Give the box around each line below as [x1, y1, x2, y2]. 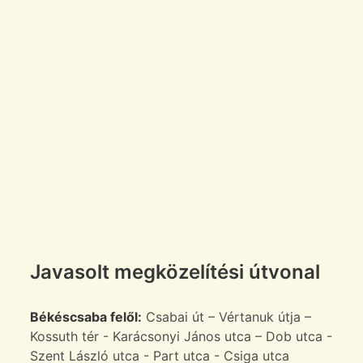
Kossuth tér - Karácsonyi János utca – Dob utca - [30, 327, 332, 344]
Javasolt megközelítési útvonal [30, 259, 320, 284]
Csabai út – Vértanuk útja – [142, 308, 311, 325]
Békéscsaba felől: [30, 308, 142, 325]
